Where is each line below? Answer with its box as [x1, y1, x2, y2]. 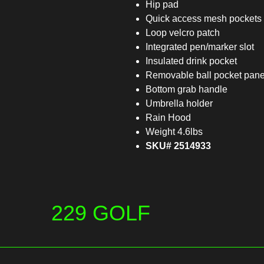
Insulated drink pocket [146, 56, 237, 67]
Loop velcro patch [146, 28, 220, 38]
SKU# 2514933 [146, 141, 211, 151]
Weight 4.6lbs [146, 127, 203, 137]
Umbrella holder [146, 98, 213, 109]
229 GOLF [51, 201, 150, 226]
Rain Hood [146, 113, 191, 123]
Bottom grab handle [146, 84, 227, 95]
